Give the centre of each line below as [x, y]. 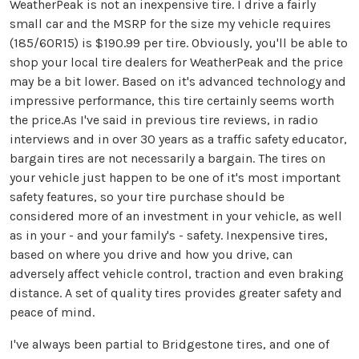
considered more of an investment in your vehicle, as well [176, 216]
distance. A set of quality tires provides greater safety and [176, 293]
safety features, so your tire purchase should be [147, 197]
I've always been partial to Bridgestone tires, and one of [169, 345]
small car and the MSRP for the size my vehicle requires [170, 24]
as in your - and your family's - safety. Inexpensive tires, [169, 236]
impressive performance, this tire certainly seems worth [172, 101]
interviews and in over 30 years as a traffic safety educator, [178, 139]
